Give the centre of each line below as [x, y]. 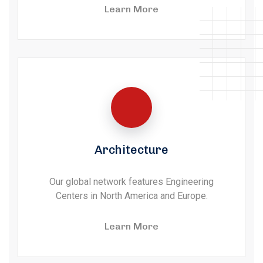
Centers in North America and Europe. [131, 196]
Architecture [131, 150]
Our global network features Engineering [131, 182]
